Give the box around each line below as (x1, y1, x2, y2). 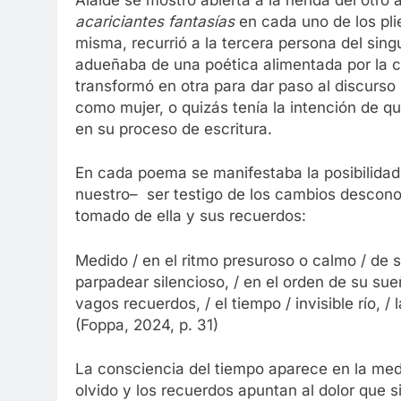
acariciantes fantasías (75, 12, 235, 30)
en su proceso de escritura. (75, 119, 272, 138)
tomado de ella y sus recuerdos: (75, 207, 306, 226)
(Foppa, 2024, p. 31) (75, 315, 218, 334)
